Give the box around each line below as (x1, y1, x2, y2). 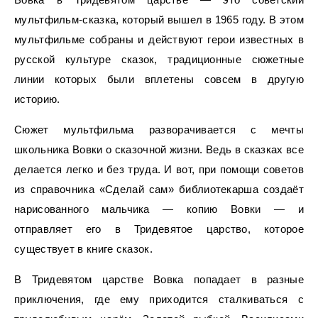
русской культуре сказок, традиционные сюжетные (14, 53, 304, 65)
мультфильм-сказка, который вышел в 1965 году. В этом (14, 13, 304, 26)
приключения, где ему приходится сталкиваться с (14, 293, 304, 305)
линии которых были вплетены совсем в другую (14, 73, 304, 85)
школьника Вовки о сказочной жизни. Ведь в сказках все (14, 143, 304, 155)
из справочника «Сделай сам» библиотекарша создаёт (14, 183, 304, 195)
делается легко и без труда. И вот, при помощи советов (14, 163, 304, 175)
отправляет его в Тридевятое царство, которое (14, 223, 304, 235)
